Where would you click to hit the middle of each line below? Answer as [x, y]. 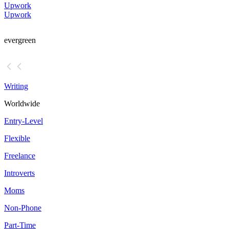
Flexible [17, 139]
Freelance [20, 156]
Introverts [19, 173]
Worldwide [22, 104]
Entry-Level [24, 121]
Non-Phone [23, 208]
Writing [16, 86]
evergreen [20, 40]
